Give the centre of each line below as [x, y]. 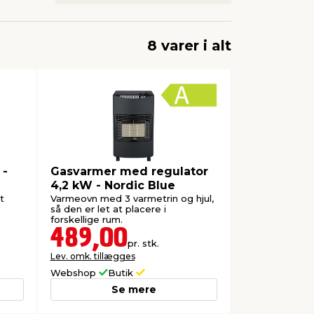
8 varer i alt [189, 45]
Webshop [74, 272]
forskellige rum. [86, 220]
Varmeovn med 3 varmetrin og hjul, [132, 199]
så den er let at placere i [108, 209]
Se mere [134, 289]
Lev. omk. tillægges [93, 256]
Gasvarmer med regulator [129, 171]
